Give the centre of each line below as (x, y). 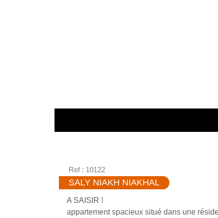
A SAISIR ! (85, 200)
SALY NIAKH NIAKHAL (114, 182)
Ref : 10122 (87, 170)
